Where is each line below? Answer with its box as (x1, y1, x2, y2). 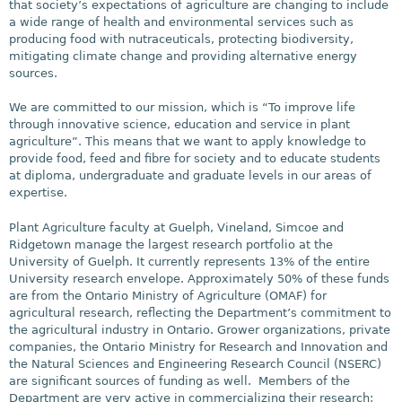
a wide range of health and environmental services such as (9, 14, 354, 29)
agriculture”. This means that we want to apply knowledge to (9, 135, 366, 149)
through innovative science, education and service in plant (9, 118, 350, 132)
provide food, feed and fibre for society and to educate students (9, 152, 380, 166)
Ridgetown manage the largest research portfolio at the (9, 237, 333, 251)
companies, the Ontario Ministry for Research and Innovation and (9, 339, 388, 354)
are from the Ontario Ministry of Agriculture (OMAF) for (9, 288, 327, 302)
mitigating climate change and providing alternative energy (9, 48, 357, 63)
